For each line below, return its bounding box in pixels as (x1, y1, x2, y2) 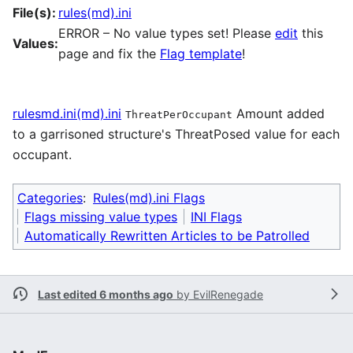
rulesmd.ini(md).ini (13, 105, 121, 121)
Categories (17, 189, 83, 206)
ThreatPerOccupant (125, 108, 232, 121)
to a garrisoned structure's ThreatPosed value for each (13, 125, 340, 142)
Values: (13, 35, 58, 51)
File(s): (13, 4, 56, 20)
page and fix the (58, 45, 160, 61)
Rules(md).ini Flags (93, 189, 205, 206)
